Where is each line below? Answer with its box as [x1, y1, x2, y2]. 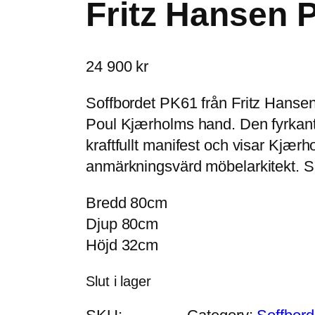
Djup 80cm [86, 215, 159, 233]
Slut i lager [86, 274, 151, 290]
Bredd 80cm [86, 194, 167, 212]
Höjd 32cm [86, 236, 159, 255]
